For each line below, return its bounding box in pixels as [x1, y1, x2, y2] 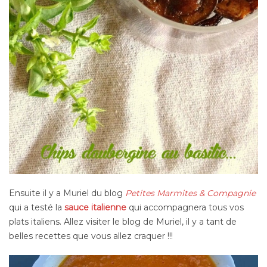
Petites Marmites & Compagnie [125, 187, 256, 198]
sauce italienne [64, 201, 126, 213]
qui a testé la [9, 201, 64, 213]
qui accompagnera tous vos [126, 201, 244, 213]
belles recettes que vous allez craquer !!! [9, 230, 173, 241]
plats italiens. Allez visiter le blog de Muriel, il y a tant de [9, 216, 237, 227]
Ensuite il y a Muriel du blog [9, 187, 125, 198]
